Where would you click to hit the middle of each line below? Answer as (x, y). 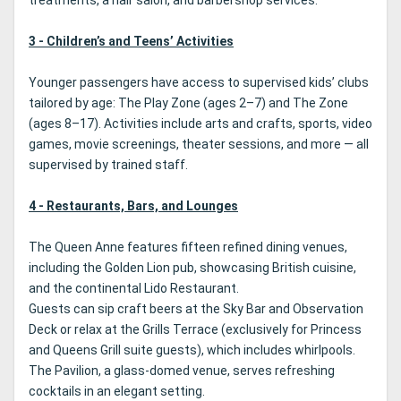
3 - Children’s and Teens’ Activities (131, 42)
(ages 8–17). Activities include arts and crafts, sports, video (200, 124)
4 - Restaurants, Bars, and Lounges (133, 206)
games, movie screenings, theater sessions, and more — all (199, 145)
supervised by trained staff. (108, 165)
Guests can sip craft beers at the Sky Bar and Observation (196, 309)
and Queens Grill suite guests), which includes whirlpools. (192, 350)
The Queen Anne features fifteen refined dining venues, (188, 247)
